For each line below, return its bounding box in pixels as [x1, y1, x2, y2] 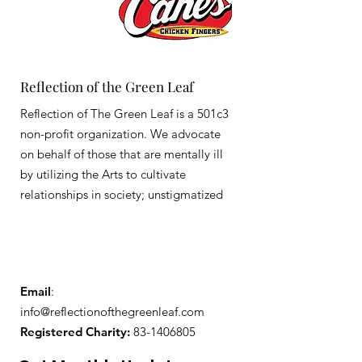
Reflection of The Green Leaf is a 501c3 [20, 106, 229, 121]
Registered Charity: [20, 324, 130, 339]
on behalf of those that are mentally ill [20, 146, 223, 162]
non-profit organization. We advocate [20, 126, 221, 141]
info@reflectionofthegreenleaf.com [20, 304, 204, 319]
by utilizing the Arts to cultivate [20, 166, 186, 182]
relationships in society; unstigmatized [20, 187, 223, 202]
